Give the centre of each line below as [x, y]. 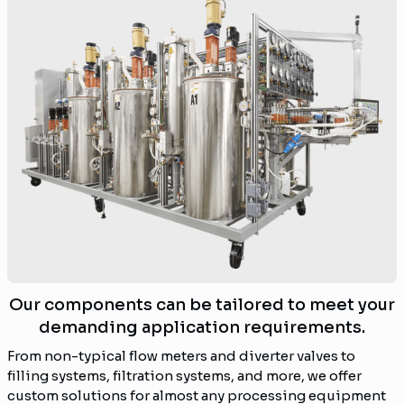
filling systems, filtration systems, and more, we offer [184, 376]
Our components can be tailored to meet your [202, 305]
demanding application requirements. [202, 328]
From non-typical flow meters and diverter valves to [181, 356]
